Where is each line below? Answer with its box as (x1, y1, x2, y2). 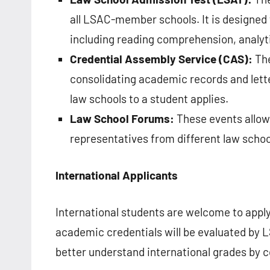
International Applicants (55, 168, 178, 183)
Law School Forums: (70, 111, 174, 126)
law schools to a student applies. (70, 92, 228, 106)
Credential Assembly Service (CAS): (70, 52, 253, 66)
